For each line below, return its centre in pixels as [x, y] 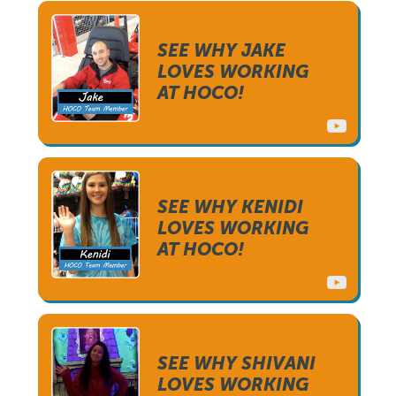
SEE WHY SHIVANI [236, 363]
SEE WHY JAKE [221, 50]
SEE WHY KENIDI [230, 207]
